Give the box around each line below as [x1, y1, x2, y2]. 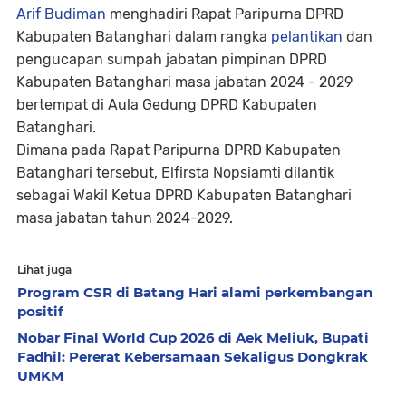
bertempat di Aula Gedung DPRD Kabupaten [16, 96, 317, 114]
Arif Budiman [16, 5, 106, 24]
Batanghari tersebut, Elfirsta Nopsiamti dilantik [16, 164, 334, 182]
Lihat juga [17, 263, 72, 277]
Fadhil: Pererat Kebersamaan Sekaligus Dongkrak [17, 348, 368, 366]
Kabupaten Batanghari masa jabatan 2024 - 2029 [16, 73, 353, 92]
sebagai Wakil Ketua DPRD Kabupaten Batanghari [16, 187, 352, 205]
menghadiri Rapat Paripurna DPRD [106, 5, 343, 24]
